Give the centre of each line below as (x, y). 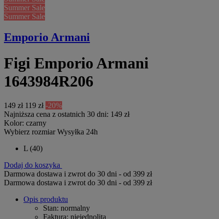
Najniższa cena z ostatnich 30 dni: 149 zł (67, 114)
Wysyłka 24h (77, 131)
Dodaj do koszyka (33, 165)
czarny (36, 123)
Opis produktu (46, 199)
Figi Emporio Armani (76, 63)
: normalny (73, 208)
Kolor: (15, 123)
